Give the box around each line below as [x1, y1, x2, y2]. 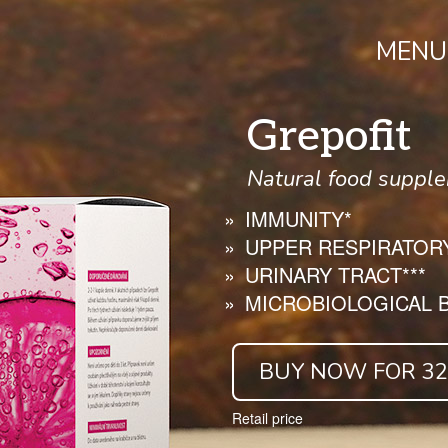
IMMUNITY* [245, 204, 352, 234]
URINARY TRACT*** [245, 260, 426, 290]
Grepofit [247, 111, 412, 164]
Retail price [232, 408, 303, 429]
